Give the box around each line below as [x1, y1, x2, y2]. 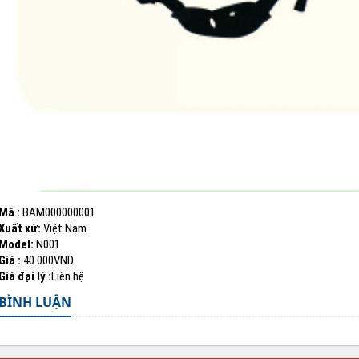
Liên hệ [50, 268, 84, 284]
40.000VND [20, 252, 74, 268]
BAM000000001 [19, 204, 95, 220]
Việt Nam [40, 220, 87, 236]
